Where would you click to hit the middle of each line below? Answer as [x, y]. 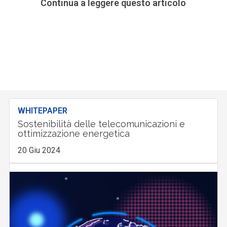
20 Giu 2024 [39, 150]
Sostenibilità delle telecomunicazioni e [102, 124]
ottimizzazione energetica [74, 134]
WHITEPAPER [43, 111]
